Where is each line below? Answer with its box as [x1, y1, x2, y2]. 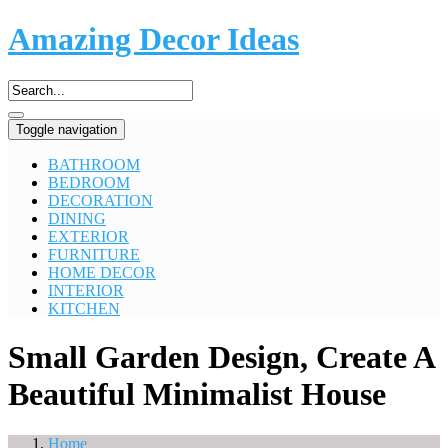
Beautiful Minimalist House [8, 376, 386, 413]
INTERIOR [48, 281, 124, 299]
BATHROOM [48, 155, 140, 173]
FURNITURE [48, 245, 140, 263]
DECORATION [48, 191, 153, 209]
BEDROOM [48, 173, 130, 191]
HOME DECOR [48, 263, 156, 281]
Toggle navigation [16, 121, 117, 137]
